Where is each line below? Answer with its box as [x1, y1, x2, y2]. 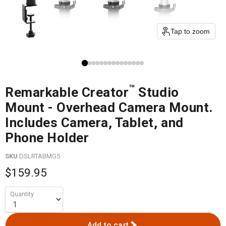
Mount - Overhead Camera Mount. [5, 99, 213, 115]
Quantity [10, 190, 34, 198]
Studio [135, 84, 179, 100]
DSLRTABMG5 [19, 152, 60, 160]
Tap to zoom [171, 27, 210, 35]
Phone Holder [5, 130, 89, 145]
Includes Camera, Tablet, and [5, 115, 184, 130]
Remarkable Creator [5, 84, 129, 100]
